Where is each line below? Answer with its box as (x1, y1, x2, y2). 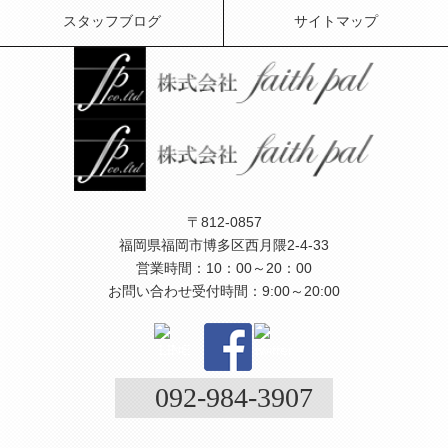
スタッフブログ (62, 13, 161, 30)
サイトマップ (294, 13, 378, 30)
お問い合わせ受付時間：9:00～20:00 (108, 282, 340, 299)
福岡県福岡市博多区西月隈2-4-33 (119, 236, 329, 253)
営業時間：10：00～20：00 (136, 259, 312, 276)
